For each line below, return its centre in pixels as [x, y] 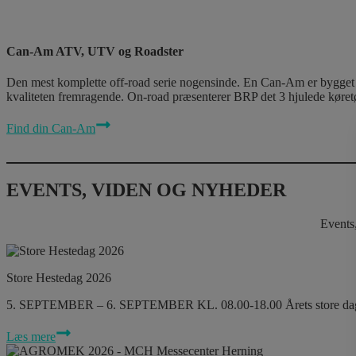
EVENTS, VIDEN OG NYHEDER [146, 190]
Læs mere [31, 337]
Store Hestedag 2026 [59, 278]
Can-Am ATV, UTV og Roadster [95, 52]
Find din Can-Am [51, 129]
